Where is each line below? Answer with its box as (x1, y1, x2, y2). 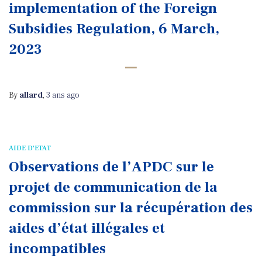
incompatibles (9, 239, 106, 258)
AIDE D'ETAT (9, 144, 51, 153)
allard (19, 90, 43, 101)
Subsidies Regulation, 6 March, (9, 19, 219, 38)
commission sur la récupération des (9, 198, 253, 217)
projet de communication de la (9, 178, 218, 196)
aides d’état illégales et (9, 219, 165, 237)
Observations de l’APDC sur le (9, 157, 214, 176)
